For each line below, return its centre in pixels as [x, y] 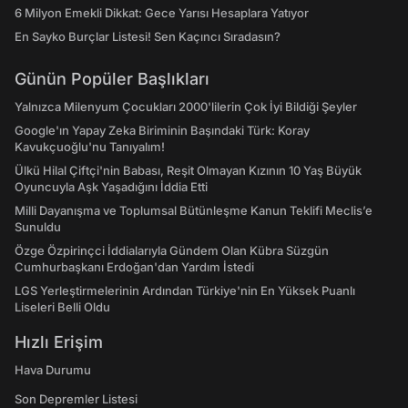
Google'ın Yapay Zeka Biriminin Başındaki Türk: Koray [162, 130]
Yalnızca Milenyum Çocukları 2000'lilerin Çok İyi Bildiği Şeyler [186, 107]
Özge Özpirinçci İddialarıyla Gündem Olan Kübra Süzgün [172, 250]
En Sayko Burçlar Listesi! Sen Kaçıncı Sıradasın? [148, 36]
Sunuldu [38, 227]
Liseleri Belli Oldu [62, 307]
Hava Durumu [53, 370]
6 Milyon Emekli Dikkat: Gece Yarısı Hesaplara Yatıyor [162, 13]
